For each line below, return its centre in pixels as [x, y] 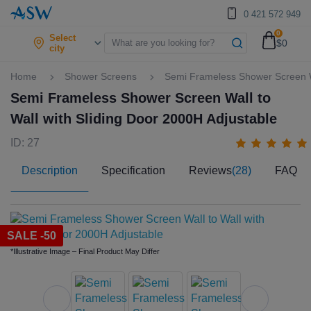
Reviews [210, 170]
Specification [133, 170]
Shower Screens [101, 76]
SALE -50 [32, 236]
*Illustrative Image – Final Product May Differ [85, 251]
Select [63, 37]
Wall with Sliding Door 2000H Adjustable [144, 119]
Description [50, 170]
